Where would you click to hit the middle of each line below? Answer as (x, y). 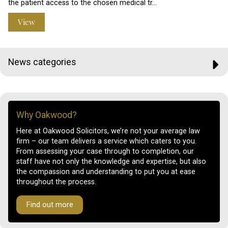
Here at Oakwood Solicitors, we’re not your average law (108, 131)
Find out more (50, 204)
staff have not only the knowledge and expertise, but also (111, 161)
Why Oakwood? (47, 115)
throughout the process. (56, 182)
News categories (42, 62)
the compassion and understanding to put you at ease (106, 172)
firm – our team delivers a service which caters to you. (106, 141)
